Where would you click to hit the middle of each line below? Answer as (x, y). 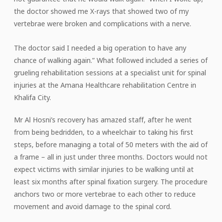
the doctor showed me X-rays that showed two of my (101, 11)
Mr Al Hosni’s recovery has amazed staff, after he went (103, 119)
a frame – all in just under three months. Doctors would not (111, 157)
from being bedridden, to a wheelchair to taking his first (104, 132)
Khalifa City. (33, 97)
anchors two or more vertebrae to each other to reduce (105, 194)
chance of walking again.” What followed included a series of (111, 60)
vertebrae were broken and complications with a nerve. (104, 23)
